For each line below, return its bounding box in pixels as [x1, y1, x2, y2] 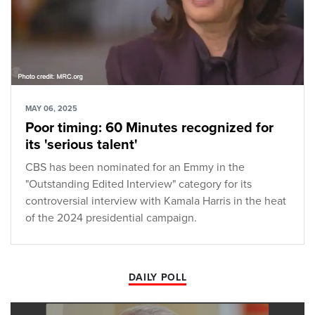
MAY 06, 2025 [25, 104, 77, 114]
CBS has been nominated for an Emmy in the [25, 160, 245, 175]
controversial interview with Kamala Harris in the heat [25, 194, 286, 209]
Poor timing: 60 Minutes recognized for [25, 120, 274, 137]
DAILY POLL [128, 271, 187, 284]
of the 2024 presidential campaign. [25, 211, 197, 226]
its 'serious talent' [25, 136, 138, 154]
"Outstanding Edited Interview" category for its [25, 177, 252, 192]
